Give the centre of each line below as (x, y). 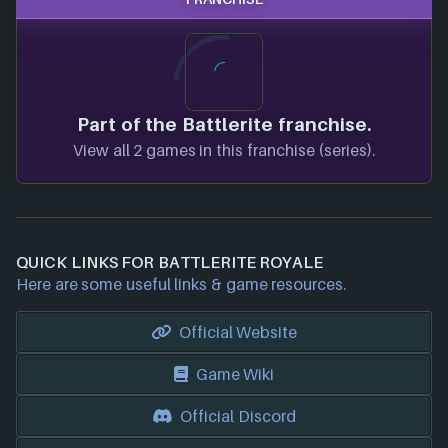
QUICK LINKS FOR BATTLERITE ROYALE (170, 261)
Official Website (238, 331)
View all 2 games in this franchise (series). (224, 149)
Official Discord (238, 415)
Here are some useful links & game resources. (181, 283)
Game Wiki (235, 373)
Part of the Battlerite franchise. (224, 123)
